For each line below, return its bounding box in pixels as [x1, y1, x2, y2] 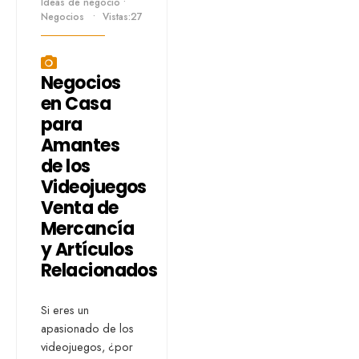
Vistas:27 [103, 10, 143, 24]
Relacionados [41, 258, 158, 283]
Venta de [41, 196, 119, 220]
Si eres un [41, 302, 89, 318]
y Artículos [41, 237, 133, 262]
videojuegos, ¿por [41, 339, 133, 355]
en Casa [41, 91, 111, 116]
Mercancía [41, 216, 135, 241]
